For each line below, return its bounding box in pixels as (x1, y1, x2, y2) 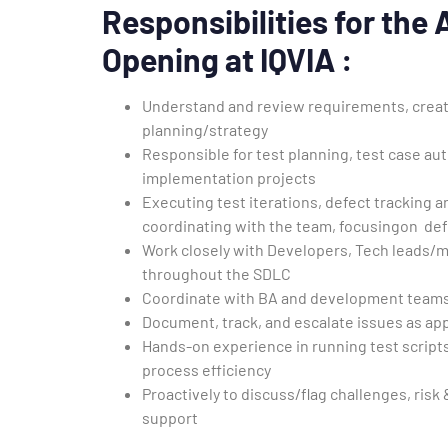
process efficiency (142, 359, 271, 379)
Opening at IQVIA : (102, 39, 353, 78)
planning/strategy (142, 119, 268, 139)
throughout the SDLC (142, 263, 291, 283)
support (142, 407, 198, 427)
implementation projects (142, 167, 316, 187)
